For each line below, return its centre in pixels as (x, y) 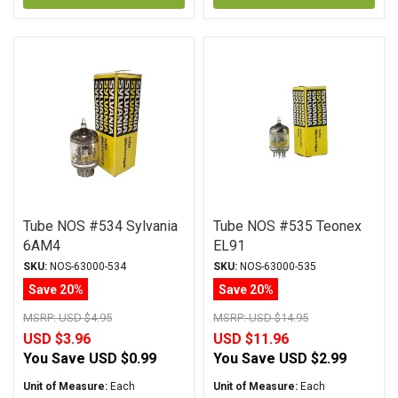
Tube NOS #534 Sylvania (100, 226)
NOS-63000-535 (277, 267)
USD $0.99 (123, 358)
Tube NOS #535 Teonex (287, 226)
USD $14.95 (279, 318)
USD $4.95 (85, 318)
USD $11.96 (251, 339)
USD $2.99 (313, 358)
